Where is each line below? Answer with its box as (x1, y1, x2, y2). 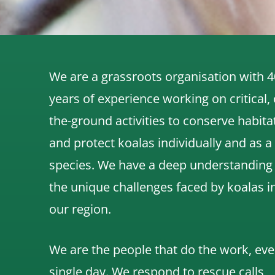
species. (49, 156, 98, 173)
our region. (49, 200, 114, 217)
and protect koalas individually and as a (49, 134, 272, 151)
